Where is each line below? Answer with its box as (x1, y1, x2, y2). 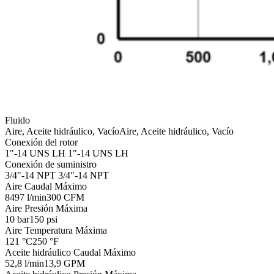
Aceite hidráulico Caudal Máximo (5, 246, 136, 257)
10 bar (5, 213, 29, 224)
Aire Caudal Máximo (5, 180, 87, 191)
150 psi (29, 213, 57, 224)
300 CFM (46, 191, 84, 202)
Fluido (5, 114, 30, 125)
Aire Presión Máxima (5, 202, 87, 213)
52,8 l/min (5, 257, 44, 268)
